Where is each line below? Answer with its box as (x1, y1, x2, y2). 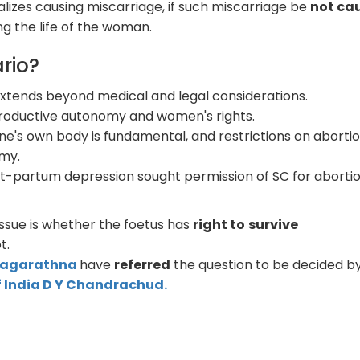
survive (248, 215, 299, 234)
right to (193, 215, 246, 234)
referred (114, 255, 171, 274)
